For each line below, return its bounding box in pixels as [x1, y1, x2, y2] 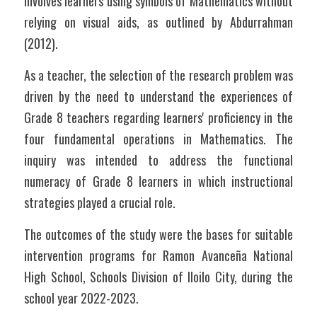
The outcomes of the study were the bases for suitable [24, 225, 293, 243]
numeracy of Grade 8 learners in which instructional [24, 172, 293, 190]
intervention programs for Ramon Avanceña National [24, 246, 293, 265]
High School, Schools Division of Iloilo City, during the [24, 267, 293, 286]
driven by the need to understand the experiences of [24, 87, 293, 105]
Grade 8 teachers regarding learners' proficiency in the [24, 108, 293, 127]
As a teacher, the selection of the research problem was [24, 66, 293, 84]
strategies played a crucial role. [24, 193, 175, 212]
